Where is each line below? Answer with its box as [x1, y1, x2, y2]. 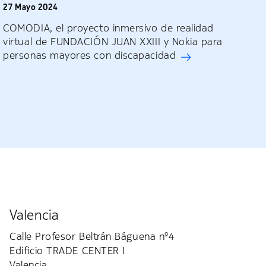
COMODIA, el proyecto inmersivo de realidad [3, 21, 214, 35]
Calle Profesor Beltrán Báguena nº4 [9, 230, 175, 243]
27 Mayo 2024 [3, 2, 59, 13]
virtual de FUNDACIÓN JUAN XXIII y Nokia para [3, 35, 223, 49]
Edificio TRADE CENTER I [9, 244, 125, 258]
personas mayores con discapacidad [3, 49, 176, 62]
